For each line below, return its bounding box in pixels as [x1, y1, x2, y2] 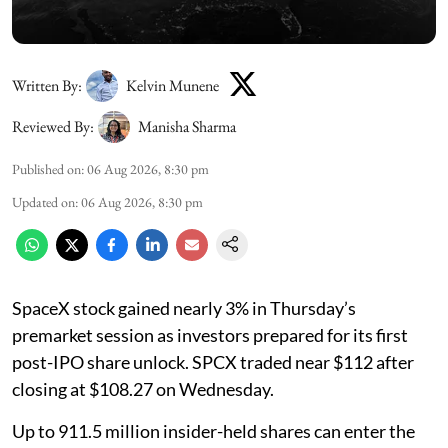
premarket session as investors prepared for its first [12, 324, 408, 347]
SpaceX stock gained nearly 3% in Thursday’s [12, 297, 356, 320]
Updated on [12, 193, 75, 212]
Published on [12, 160, 81, 179]
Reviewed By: [12, 116, 94, 138]
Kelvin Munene [126, 74, 219, 96]
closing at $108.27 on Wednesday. [12, 378, 277, 401]
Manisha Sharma [138, 116, 236, 138]
